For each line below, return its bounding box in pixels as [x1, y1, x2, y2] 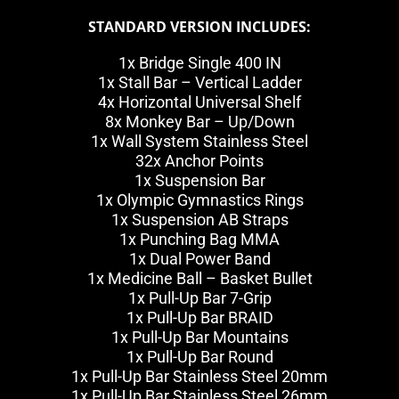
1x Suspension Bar [134, 171, 265, 190]
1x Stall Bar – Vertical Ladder [97, 73, 302, 92]
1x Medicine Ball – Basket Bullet [86, 269, 313, 288]
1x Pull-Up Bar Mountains [110, 328, 289, 346]
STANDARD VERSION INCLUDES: [88, 17, 311, 37]
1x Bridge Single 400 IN [118, 53, 281, 72]
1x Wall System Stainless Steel [91, 132, 308, 151]
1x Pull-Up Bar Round [126, 347, 273, 366]
